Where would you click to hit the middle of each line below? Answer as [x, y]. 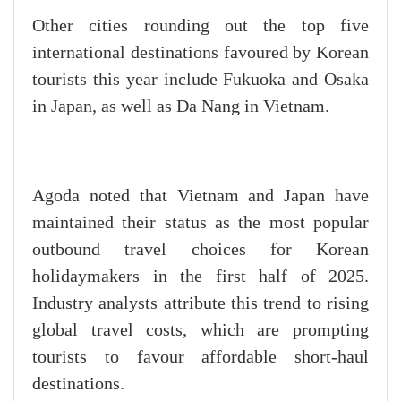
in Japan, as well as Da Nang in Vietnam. [181, 107]
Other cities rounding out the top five [200, 26]
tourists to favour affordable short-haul [200, 358]
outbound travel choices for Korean [200, 250]
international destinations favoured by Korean [200, 53]
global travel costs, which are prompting [200, 331]
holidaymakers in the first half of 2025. [200, 277]
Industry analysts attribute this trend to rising [200, 304]
